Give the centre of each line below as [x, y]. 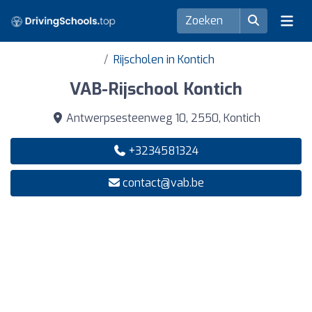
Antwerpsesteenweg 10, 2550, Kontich [162, 118]
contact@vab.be [163, 183]
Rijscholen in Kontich [164, 60]
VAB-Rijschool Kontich [156, 89]
